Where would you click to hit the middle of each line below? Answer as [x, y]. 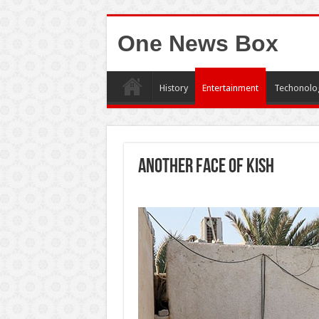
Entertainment [230, 88]
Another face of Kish [206, 167]
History [173, 88]
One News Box [198, 43]
